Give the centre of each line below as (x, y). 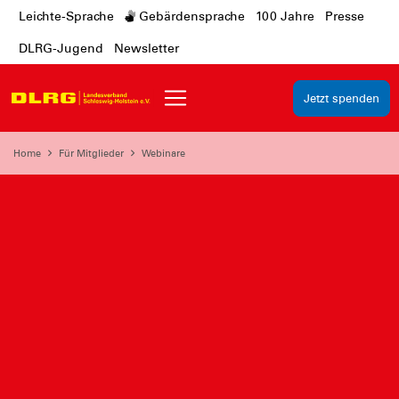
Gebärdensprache (190, 16)
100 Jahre (285, 16)
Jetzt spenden (342, 98)
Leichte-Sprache (66, 16)
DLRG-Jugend (61, 48)
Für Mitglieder (91, 153)
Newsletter (147, 48)
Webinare (163, 153)
